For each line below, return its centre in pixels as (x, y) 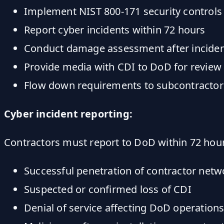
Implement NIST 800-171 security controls (123, 11)
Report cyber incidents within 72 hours (115, 29)
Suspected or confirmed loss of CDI (108, 189)
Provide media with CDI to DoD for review (123, 66)
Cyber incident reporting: (68, 113)
